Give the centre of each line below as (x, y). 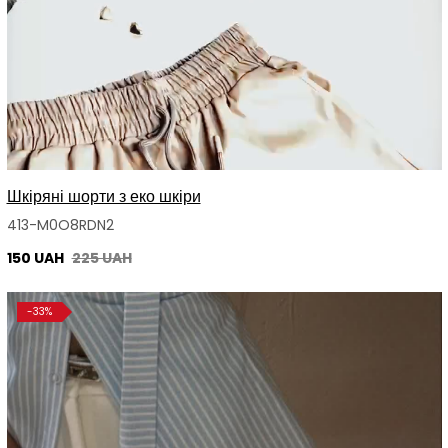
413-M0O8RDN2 (60, 225)
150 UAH (36, 258)
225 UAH (101, 258)
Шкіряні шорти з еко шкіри (103, 197)
